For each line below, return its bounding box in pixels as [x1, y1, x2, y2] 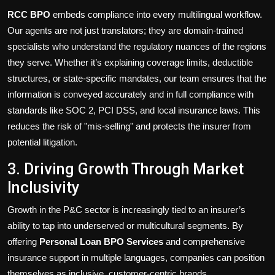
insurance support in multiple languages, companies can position [7, 252, 265, 263]
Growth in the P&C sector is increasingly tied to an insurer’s [7, 204, 246, 215]
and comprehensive [163, 236, 245, 247]
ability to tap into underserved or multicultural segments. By [7, 220, 243, 231]
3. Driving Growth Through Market [7, 160, 244, 179]
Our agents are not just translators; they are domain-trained [7, 25, 243, 36]
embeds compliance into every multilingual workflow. [50, 9, 262, 20]
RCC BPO [7, 9, 50, 20]
